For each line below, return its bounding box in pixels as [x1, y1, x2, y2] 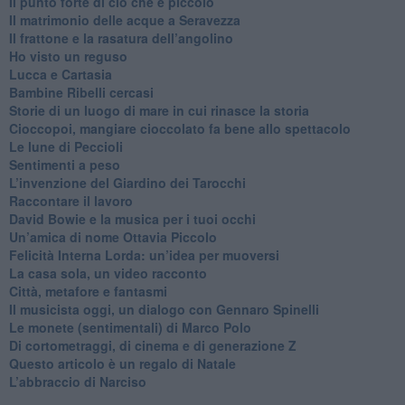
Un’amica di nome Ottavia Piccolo [8, 227, 217, 246]
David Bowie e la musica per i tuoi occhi [8, 209, 256, 228]
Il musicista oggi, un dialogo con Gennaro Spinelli [8, 299, 319, 318]
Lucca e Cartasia [8, 64, 112, 83]
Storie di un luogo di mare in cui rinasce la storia [8, 100, 309, 119]
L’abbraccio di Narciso [8, 372, 146, 391]
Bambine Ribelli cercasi [8, 82, 154, 101]
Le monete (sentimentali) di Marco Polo [8, 317, 251, 336]
